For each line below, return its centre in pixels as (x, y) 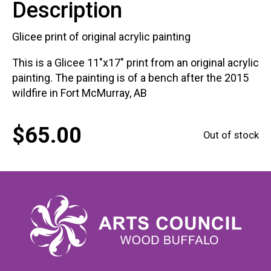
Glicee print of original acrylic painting (101, 36)
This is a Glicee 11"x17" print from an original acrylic (135, 62)
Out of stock (231, 135)
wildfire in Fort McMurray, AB (80, 93)
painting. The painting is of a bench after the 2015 (130, 77)
